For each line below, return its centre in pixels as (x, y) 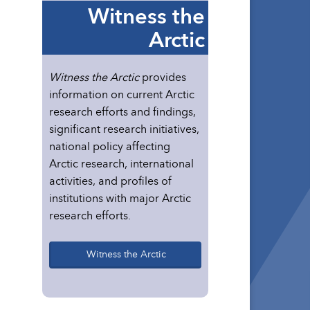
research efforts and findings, (122, 112)
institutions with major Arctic (120, 198)
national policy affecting (110, 146)
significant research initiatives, (124, 129)
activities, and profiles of (110, 181)
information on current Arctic (122, 94)
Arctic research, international (121, 164)
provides (163, 77)
